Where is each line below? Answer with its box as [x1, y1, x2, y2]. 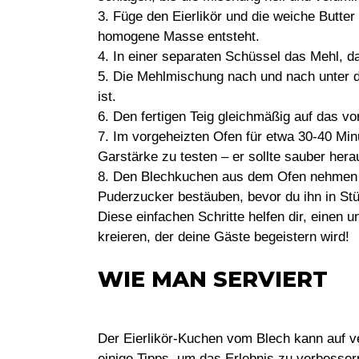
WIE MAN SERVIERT [98, 265, 328, 292]
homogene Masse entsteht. [98, 28, 260, 44]
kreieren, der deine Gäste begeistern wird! [98, 228, 349, 244]
